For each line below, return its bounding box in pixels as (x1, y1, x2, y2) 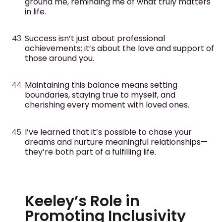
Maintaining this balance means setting (25, 79, 177, 91)
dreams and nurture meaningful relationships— (25, 136, 208, 148)
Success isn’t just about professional (25, 32, 165, 44)
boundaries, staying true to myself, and (25, 89, 175, 101)
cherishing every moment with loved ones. (25, 99, 189, 111)
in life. (25, 5, 46, 17)
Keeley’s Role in (25, 191, 140, 212)
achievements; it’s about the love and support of (25, 42, 214, 54)
